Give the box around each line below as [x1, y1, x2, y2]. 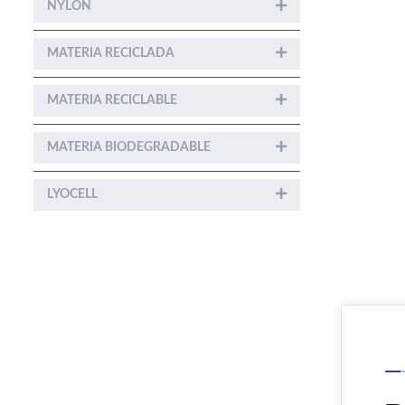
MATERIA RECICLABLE [47, 93, 177, 107]
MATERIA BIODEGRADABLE [47, 140, 211, 154]
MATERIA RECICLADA [47, 46, 174, 60]
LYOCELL [47, 187, 98, 201]
